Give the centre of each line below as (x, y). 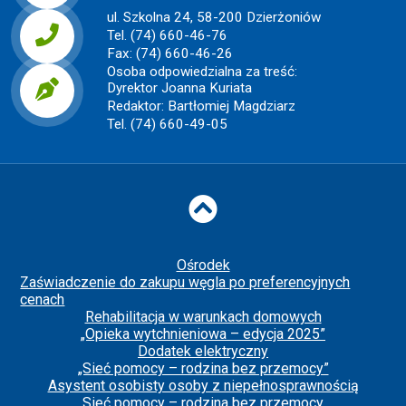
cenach (43, 300)
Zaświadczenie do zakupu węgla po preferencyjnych (185, 283)
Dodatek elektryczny (203, 352)
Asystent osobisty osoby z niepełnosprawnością (203, 386)
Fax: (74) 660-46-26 (170, 54)
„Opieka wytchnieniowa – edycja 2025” (203, 334)
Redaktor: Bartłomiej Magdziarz (202, 106)
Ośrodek (203, 266)
